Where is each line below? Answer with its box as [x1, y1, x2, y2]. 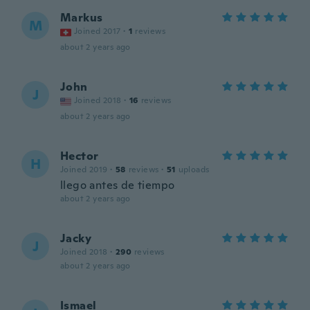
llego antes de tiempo [60, 178, 175, 192]
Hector [60, 149, 99, 163]
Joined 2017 [74, 26, 121, 37]
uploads [178, 164, 210, 175]
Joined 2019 [60, 164, 108, 175]
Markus [60, 10, 103, 25]
